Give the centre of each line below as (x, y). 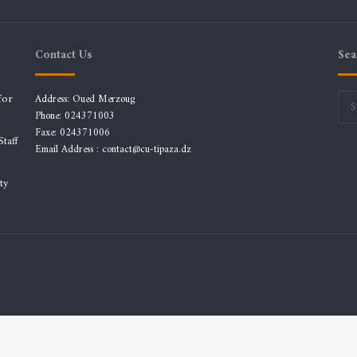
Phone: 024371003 (75, 116)
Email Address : (69, 149)
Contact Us (64, 55)
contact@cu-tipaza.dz (147, 149)
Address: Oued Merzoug (86, 99)
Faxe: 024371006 (73, 132)
